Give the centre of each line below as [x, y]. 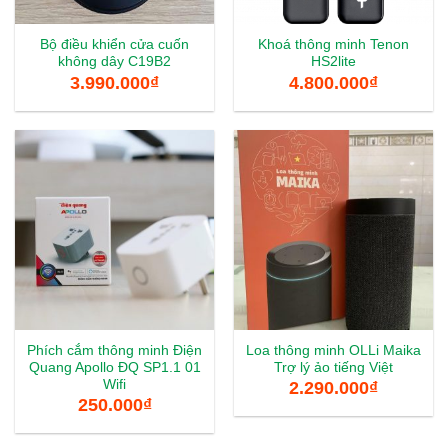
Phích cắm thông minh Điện [114, 351]
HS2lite [333, 62]
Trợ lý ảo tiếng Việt [333, 368]
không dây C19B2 [114, 62]
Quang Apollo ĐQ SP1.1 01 [114, 368]
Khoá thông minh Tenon [333, 45]
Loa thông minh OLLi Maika [333, 351]
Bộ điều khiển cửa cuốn [114, 45]
